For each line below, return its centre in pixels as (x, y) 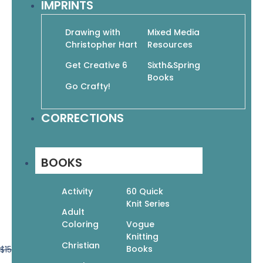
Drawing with (93, 32)
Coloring (80, 225)
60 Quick (144, 191)
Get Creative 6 (96, 65)
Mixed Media (173, 32)
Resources (170, 44)
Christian (81, 245)
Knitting (142, 237)
